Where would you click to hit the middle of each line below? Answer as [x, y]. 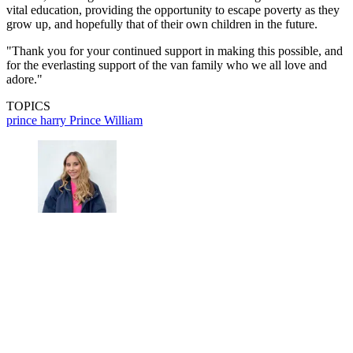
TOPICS [28, 106]
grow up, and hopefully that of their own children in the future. [162, 24]
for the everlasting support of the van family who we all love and [167, 65]
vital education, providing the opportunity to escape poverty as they [173, 10]
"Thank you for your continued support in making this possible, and [175, 51]
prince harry [38, 121]
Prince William [106, 121]
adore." [24, 80]
